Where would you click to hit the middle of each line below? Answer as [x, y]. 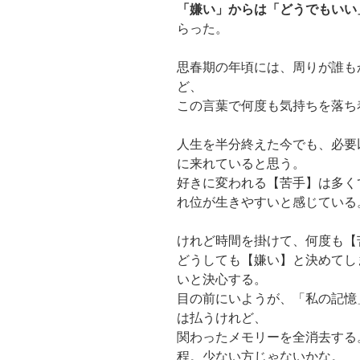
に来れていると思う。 [241, 164]
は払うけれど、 [222, 318]
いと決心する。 [222, 280]
